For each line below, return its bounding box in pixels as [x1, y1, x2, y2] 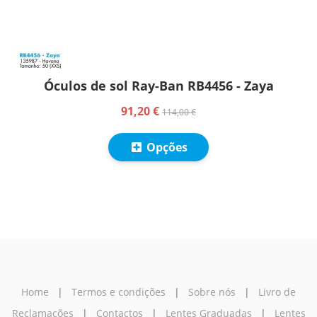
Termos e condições [71, 285, 166, 299]
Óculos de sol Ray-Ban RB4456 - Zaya [43, 77, 274, 95]
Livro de [258, 285, 296, 299]
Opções [144, 139, 188, 156]
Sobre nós [188, 285, 236, 299]
